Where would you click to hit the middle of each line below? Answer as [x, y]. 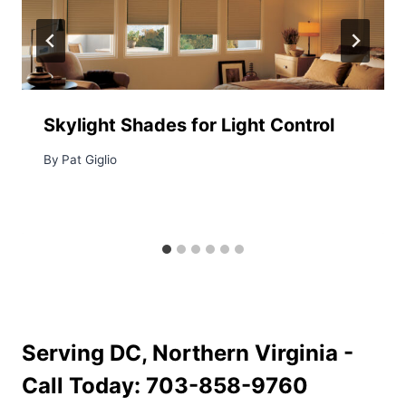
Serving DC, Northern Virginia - [188, 353]
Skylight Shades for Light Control [189, 125]
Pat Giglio [90, 160]
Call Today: [84, 385]
